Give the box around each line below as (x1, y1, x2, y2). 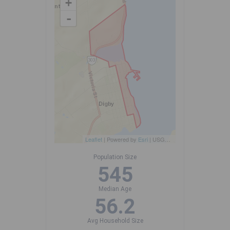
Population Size (93, 154, 137, 161)
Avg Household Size (87, 217, 143, 225)
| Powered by (102, 135, 138, 144)
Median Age (99, 185, 131, 193)
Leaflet (85, 135, 102, 144)
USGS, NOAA (152, 135, 165, 144)
